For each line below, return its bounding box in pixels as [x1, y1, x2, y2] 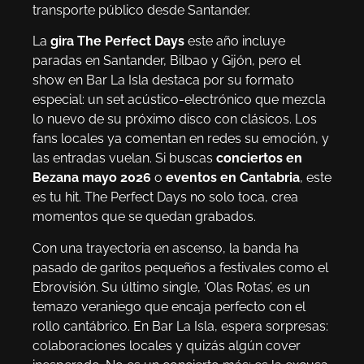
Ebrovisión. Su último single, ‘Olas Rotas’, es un [32, 279, 310, 295]
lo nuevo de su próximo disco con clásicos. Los [32, 111, 317, 128]
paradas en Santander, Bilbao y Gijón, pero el [32, 53, 301, 69]
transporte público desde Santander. [32, 2, 250, 18]
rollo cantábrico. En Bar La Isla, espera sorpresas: [32, 318, 328, 334]
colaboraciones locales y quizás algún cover [32, 337, 301, 353]
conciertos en [216, 150, 302, 167]
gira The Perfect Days [50, 33, 184, 50]
